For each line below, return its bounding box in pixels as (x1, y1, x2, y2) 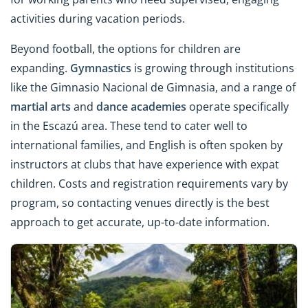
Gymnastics (70, 60, 131, 76)
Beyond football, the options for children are (10, 41, 241, 57)
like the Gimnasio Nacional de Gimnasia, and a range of (10, 80, 296, 96)
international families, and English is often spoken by (10, 137, 283, 153)
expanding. (10, 60, 70, 76)
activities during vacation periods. (10, 10, 185, 26)
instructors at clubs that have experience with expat (10, 157, 279, 173)
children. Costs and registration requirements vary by (10, 176, 288, 192)
